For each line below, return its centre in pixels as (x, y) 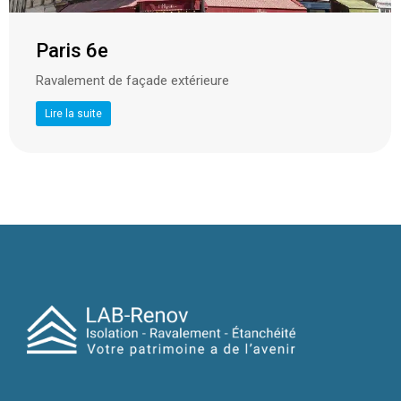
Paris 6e (72, 50)
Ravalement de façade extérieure (132, 80)
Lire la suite (73, 113)
